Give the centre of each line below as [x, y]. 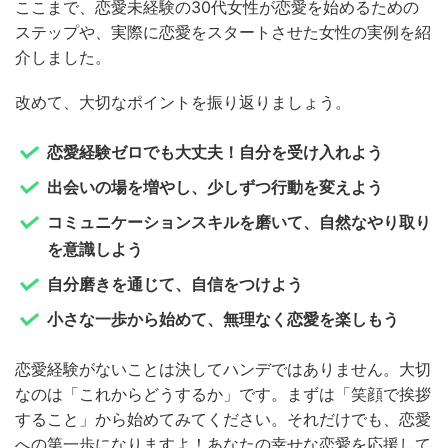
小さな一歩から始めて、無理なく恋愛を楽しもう [223, 318]
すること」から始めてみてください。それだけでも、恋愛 [223, 418]
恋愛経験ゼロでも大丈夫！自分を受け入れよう [215, 151]
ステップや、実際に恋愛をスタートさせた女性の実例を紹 [223, 31]
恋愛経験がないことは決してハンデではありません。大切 [223, 368]
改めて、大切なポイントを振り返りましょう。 [183, 101]
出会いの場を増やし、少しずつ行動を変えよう [215, 186]
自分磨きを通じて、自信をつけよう [175, 283]
